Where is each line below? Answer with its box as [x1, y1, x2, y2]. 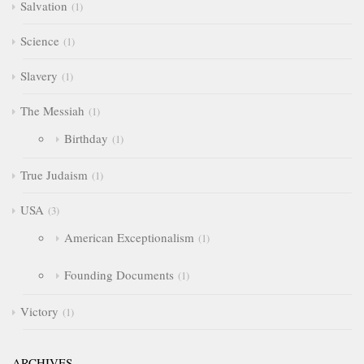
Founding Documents [63, 266, 174, 283]
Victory [20, 303, 58, 319]
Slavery [20, 67, 58, 84]
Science [20, 32, 59, 49]
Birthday [63, 130, 108, 146]
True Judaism [20, 167, 88, 183]
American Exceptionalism [63, 229, 194, 245]
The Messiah [20, 102, 84, 119]
